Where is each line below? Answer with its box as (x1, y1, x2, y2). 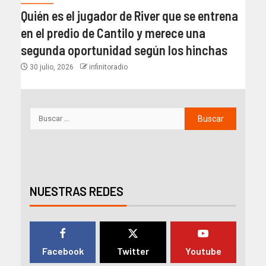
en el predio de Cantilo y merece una (21, 24, 205, 40)
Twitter (116, 245, 149, 256)
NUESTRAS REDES (30, 183, 123, 198)
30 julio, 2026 (28, 62, 75, 71)
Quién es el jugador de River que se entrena (21, 7, 238, 23)
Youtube (185, 245, 221, 256)
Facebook (42, 245, 84, 256)
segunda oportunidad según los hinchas (21, 42, 227, 58)
